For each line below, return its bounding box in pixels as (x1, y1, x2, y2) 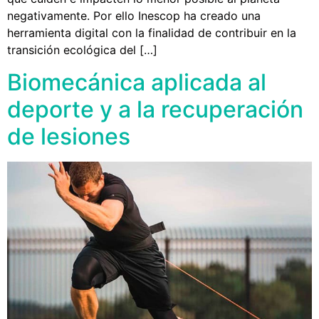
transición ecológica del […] (7, 43, 157, 58)
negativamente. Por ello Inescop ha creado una (7, 9, 261, 23)
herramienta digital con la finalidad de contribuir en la (7, 26, 296, 41)
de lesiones (7, 122, 130, 150)
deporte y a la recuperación (7, 95, 303, 123)
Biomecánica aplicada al (7, 68, 266, 96)
